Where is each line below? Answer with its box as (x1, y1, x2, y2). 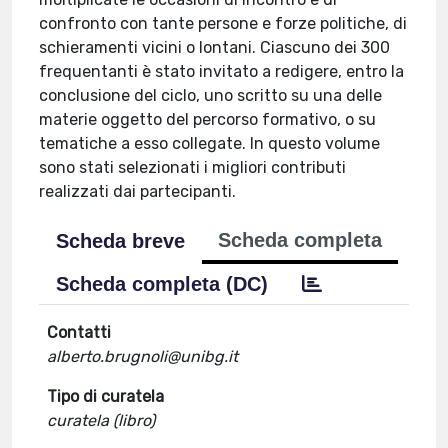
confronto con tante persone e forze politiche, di (39, 14, 408, 33)
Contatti (47, 323, 112, 342)
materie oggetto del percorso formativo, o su (39, 110, 377, 129)
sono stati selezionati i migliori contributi (39, 158, 347, 177)
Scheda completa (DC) (56, 273, 269, 295)
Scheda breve (56, 230, 186, 252)
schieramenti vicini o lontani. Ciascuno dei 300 (39, 38, 391, 57)
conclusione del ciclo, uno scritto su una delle (39, 86, 383, 105)
